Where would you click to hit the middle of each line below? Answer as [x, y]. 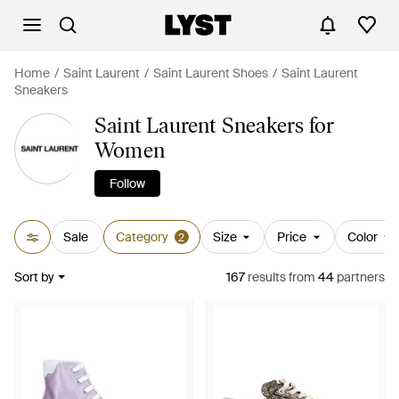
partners [359, 277]
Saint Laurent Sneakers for [214, 125]
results [265, 277]
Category [142, 237]
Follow [127, 183]
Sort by [34, 277]
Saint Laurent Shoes [211, 73]
